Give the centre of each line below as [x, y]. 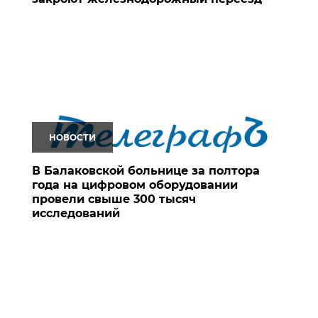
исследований [76, 213]
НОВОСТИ [72, 137]
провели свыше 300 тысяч [114, 199]
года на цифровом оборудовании [135, 185]
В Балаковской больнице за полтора [146, 170]
